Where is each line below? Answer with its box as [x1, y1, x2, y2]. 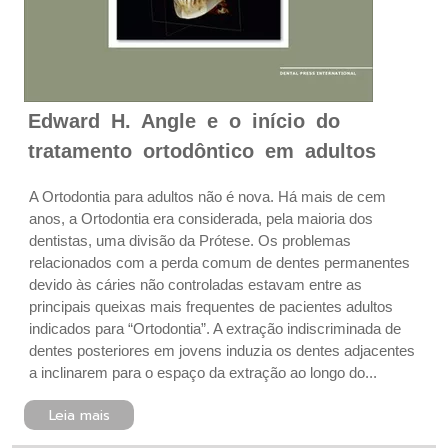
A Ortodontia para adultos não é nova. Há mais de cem [29, 188, 386, 205]
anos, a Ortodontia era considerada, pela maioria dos [29, 210, 373, 227]
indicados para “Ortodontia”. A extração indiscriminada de [29, 320, 401, 337]
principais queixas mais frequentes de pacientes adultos [29, 298, 393, 315]
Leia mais [48, 405, 110, 426]
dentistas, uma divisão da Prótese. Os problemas [29, 232, 351, 249]
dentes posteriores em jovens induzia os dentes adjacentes [29, 342, 415, 359]
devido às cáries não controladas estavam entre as [29, 276, 362, 293]
